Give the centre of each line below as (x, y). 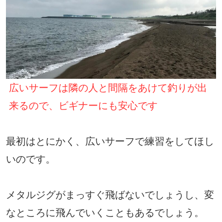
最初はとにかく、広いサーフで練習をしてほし (110, 141)
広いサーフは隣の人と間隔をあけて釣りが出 (108, 87)
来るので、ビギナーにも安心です (83, 105)
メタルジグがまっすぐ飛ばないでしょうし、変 (110, 194)
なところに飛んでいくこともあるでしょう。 (105, 212)
